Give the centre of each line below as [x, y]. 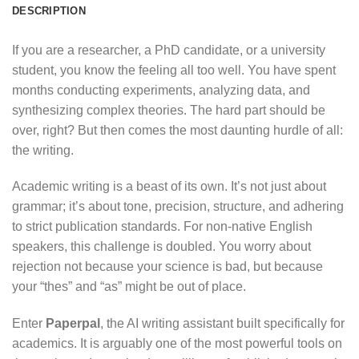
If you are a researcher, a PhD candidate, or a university [169, 50]
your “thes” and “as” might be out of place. [129, 287]
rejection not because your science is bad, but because [167, 267]
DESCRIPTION [49, 10]
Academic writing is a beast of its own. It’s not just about [169, 187]
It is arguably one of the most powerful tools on [211, 344]
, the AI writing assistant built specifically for [222, 324]
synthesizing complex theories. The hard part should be [169, 110]
